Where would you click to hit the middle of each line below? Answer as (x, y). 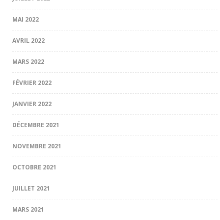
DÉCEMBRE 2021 (36, 125)
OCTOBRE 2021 (34, 167)
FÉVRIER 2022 (32, 82)
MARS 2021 (28, 209)
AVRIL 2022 (28, 40)
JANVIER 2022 (32, 104)
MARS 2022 (28, 61)
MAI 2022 (26, 19)
